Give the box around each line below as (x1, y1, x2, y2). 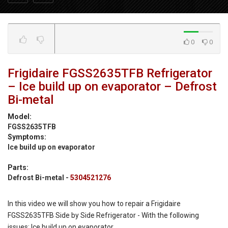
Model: (8, 112, 32, 121)
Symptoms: (8, 132, 46, 141)
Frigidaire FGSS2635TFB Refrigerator (8, 66, 212, 80)
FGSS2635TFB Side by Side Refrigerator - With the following (8, 211, 199, 219)
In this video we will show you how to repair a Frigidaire (8, 199, 181, 208)
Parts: (8, 163, 28, 172)
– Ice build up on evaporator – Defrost (8, 79, 217, 94)
